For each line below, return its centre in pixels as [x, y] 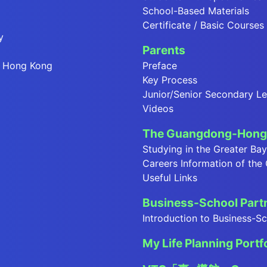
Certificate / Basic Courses [203, 25]
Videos [158, 109]
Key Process [170, 80]
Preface [160, 66]
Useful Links [170, 178]
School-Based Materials [196, 11]
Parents [164, 50]
